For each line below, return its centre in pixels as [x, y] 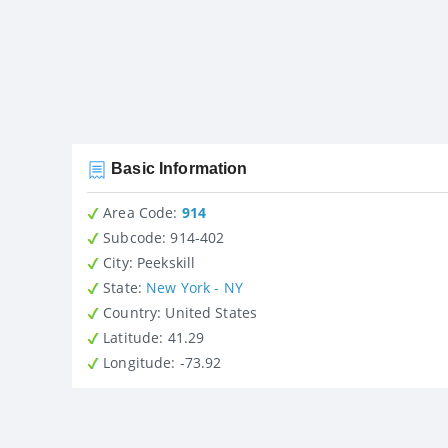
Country [128, 312]
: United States [211, 312]
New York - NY [194, 287]
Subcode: [133, 237]
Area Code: [138, 212]
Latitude [129, 337]
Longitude [135, 362]
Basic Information [177, 168]
